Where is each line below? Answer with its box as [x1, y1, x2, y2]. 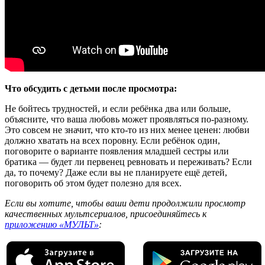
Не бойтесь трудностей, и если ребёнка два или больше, [5, 104, 231, 114]
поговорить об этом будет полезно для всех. [5, 178, 182, 189]
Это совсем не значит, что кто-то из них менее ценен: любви [5, 125, 250, 135]
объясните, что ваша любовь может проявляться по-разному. [5, 114, 248, 125]
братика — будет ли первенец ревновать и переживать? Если [5, 157, 252, 167]
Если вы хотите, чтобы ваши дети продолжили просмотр [5, 198, 245, 209]
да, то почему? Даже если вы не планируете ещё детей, [5, 167, 227, 178]
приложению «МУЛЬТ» [5, 219, 99, 230]
